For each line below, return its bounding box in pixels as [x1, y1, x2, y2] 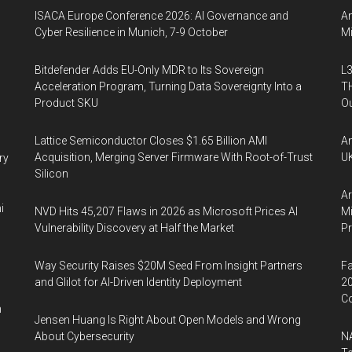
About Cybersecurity [35, 330, 134, 343]
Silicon [35, 167, 68, 180]
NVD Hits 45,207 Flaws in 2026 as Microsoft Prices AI [35, 205, 298, 218]
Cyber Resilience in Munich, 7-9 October [35, 26, 228, 38]
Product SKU [35, 97, 98, 109]
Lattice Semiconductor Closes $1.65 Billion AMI [35, 134, 267, 147]
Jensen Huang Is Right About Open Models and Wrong [35, 313, 301, 326]
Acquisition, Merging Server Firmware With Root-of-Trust [35, 151, 313, 163]
